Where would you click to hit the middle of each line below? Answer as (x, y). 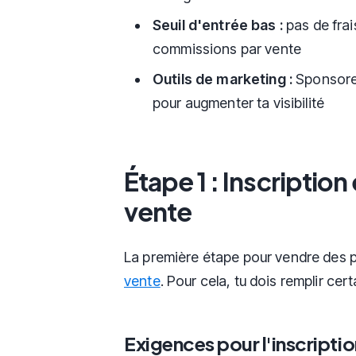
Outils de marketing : (223, 79)
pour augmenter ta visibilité (239, 103)
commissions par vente (227, 48)
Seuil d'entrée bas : (218, 25)
